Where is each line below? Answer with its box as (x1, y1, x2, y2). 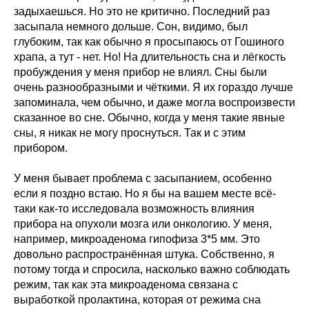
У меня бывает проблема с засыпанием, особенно (14, 172, 272, 184)
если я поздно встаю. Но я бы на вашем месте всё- (14, 188, 276, 199)
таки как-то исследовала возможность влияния (14, 203, 255, 215)
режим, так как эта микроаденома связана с (14, 279, 238, 290)
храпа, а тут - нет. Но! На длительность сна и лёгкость (14, 51, 286, 63)
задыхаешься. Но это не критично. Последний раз (14, 6, 270, 17)
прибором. (14, 142, 68, 154)
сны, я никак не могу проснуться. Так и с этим (14, 127, 246, 139)
